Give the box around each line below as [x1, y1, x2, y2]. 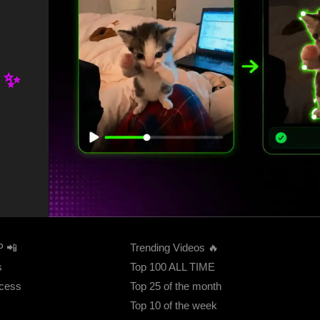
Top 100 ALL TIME [130, 261, 215, 274]
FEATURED [130, 207, 188, 220]
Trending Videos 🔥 [130, 241, 219, 254]
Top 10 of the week [130, 299, 217, 312]
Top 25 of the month [130, 280, 221, 293]
